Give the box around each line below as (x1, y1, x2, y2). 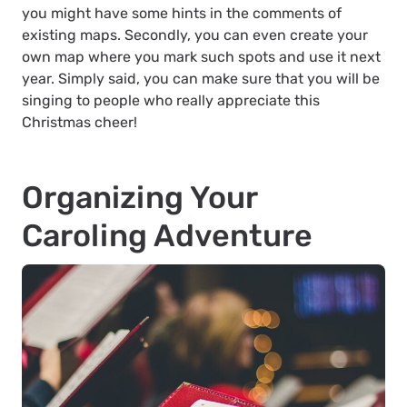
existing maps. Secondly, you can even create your (22, 26, 368, 45)
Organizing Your (22, 179, 257, 217)
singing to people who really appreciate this (22, 92, 320, 110)
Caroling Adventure (22, 217, 313, 255)
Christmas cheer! (22, 114, 137, 132)
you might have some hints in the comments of (22, 5, 342, 23)
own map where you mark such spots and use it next (22, 48, 381, 66)
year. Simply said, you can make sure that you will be (22, 70, 380, 88)
